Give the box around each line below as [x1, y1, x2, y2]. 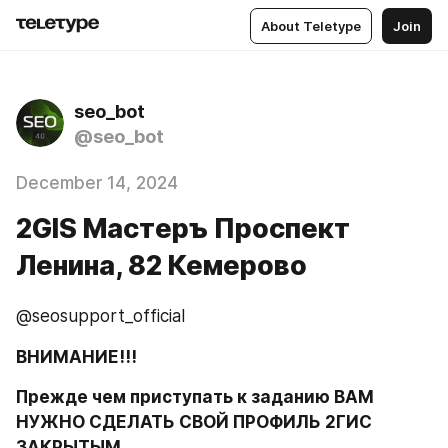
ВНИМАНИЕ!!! [16, 346, 137, 367]
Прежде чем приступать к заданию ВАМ [16, 387, 374, 407]
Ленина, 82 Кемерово [16, 249, 307, 282]
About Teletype [261, 17, 361, 34]
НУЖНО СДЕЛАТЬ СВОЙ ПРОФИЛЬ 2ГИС [16, 412, 372, 432]
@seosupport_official [16, 306, 185, 326]
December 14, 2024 [16, 173, 178, 193]
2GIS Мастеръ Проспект [16, 212, 350, 245]
